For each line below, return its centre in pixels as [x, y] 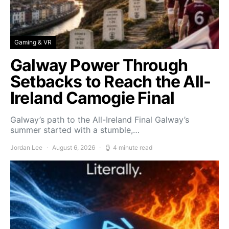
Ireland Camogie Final [93, 98]
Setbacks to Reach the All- [111, 81]
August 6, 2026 [74, 147]
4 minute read [133, 147]
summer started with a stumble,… [75, 130]
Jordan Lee [26, 147]
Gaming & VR [33, 42]
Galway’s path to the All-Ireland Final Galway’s [100, 119]
